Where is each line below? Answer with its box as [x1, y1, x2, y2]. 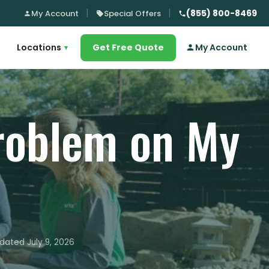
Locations [17, 41, 61, 53]
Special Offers [104, 7, 161, 19]
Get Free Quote [92, 41, 164, 53]
